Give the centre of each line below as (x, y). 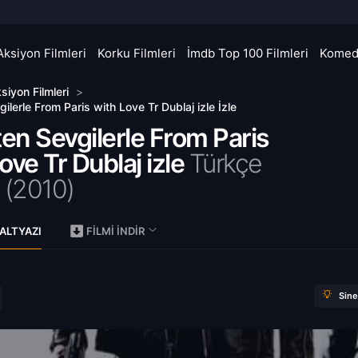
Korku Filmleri (137, 53)
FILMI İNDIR (115, 231)
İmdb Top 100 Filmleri (248, 53)
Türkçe (225, 163)
